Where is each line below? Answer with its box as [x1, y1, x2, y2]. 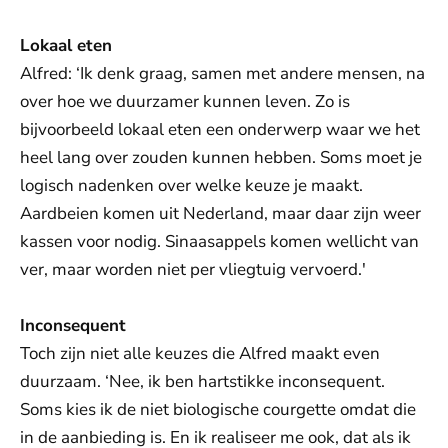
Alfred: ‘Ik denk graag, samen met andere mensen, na [20, 62, 425, 85]
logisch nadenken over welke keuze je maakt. [20, 174, 363, 197]
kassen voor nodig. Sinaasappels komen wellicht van [20, 230, 419, 253]
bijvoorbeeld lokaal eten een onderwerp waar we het [20, 118, 420, 141]
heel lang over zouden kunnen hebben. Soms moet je [20, 146, 422, 169]
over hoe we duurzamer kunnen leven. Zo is [20, 90, 350, 113]
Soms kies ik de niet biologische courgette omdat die [20, 398, 416, 421]
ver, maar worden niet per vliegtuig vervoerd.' [20, 258, 366, 281]
